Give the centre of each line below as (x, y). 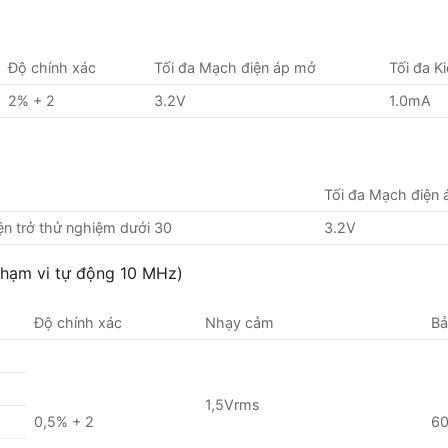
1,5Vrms (233, 405)
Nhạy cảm (240, 323)
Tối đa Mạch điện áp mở (235, 67)
